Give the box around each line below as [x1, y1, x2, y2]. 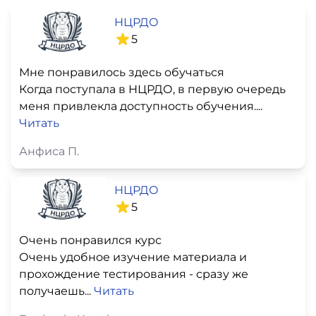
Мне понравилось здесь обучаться [19, 66, 224, 80]
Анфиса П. [19, 145, 79, 159]
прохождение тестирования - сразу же [19, 267, 248, 281]
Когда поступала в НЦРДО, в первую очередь [19, 83, 286, 97]
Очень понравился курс [19, 233, 162, 247]
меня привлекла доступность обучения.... [19, 99, 262, 114]
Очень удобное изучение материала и [19, 250, 247, 264]
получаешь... [19, 284, 94, 298]
